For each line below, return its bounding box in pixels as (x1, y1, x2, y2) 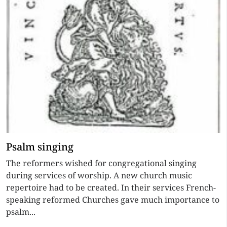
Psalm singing (6, 140, 73, 154)
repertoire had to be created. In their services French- (6, 182, 216, 193)
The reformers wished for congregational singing (6, 158, 197, 169)
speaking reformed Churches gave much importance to (6, 194, 219, 205)
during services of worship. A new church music (6, 170, 192, 181)
